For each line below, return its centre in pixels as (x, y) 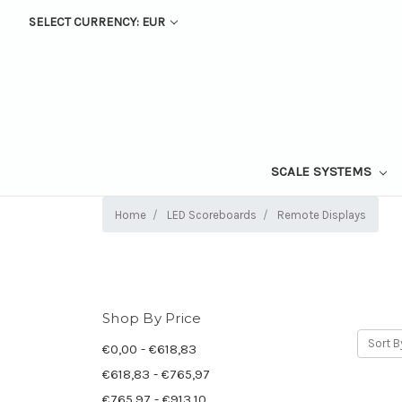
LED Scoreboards (212, 214)
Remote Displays (322, 214)
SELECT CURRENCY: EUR (98, 22)
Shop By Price (152, 319)
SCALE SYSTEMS (323, 172)
